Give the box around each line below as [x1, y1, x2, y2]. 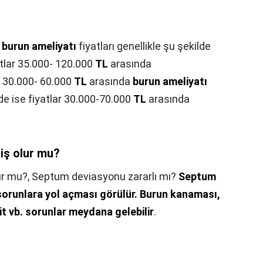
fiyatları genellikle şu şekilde [76, 39, 211, 52]
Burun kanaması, [140, 187, 220, 200]
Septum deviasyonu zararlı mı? [32, 170, 178, 183]
